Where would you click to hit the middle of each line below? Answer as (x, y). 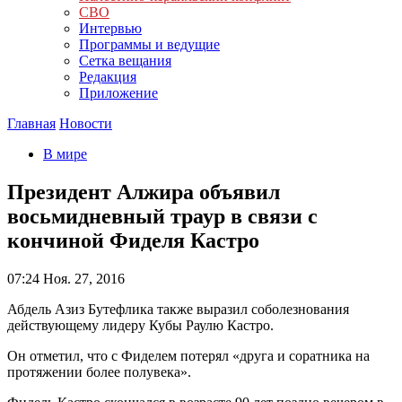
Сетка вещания (125, 61)
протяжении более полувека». (99, 371)
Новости (86, 123)
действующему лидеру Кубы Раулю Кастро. (140, 325)
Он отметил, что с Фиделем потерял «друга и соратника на (188, 355)
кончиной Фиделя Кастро (133, 240)
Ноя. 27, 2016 (82, 278)
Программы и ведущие (149, 44)
